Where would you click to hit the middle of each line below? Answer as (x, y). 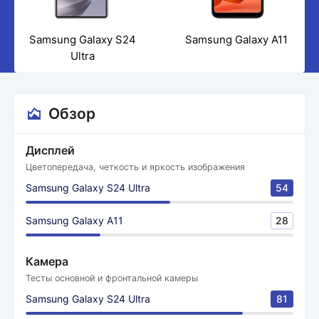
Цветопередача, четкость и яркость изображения (135, 167)
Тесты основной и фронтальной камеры (112, 278)
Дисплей (50, 150)
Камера (47, 261)
